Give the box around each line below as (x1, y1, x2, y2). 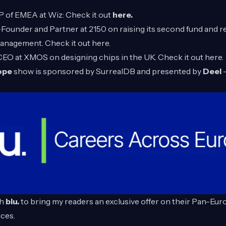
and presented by (135, 66, 203, 77)
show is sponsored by (14, 66, 96, 77)
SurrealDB (96, 66, 135, 77)
